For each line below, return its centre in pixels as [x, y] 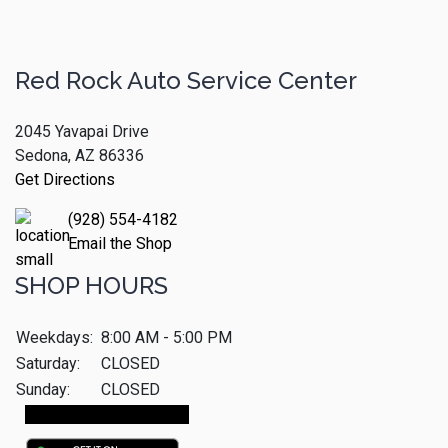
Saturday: [48, 364]
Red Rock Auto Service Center [186, 81]
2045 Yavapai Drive [82, 132]
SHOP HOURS [91, 286]
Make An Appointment [107, 415]
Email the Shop [120, 244]
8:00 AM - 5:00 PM [166, 338]
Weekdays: [54, 338]
